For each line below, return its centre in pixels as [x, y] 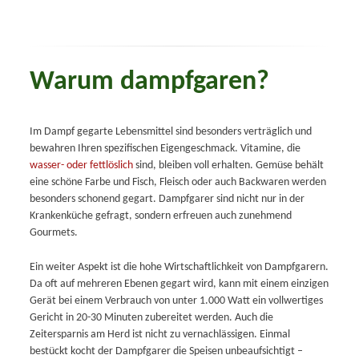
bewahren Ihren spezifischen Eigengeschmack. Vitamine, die [165, 148]
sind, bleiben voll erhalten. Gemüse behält [228, 165]
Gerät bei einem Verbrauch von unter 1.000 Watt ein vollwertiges [176, 301]
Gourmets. [53, 232]
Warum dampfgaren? [149, 82]
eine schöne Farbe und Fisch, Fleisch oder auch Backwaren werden [177, 182]
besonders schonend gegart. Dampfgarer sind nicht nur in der [167, 199]
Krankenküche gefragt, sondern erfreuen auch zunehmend [160, 216]
